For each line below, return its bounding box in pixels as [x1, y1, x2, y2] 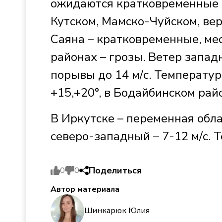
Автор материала [51, 183, 119, 195]
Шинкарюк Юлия [84, 205, 150, 217]
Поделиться [89, 164, 142, 176]
